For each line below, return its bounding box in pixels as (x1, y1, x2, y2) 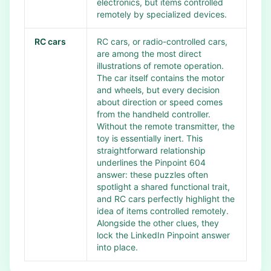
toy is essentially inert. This (97, 133, 203, 143)
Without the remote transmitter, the (97, 121, 235, 131)
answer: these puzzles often (97, 169, 208, 180)
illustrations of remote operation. (97, 60, 224, 71)
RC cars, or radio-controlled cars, (97, 36, 227, 47)
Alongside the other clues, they (97, 218, 219, 228)
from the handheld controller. (97, 109, 211, 119)
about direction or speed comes (97, 97, 223, 107)
